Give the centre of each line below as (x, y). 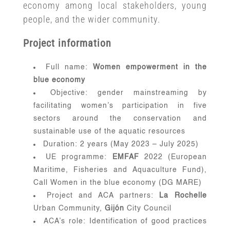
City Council (149, 208)
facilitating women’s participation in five (120, 106)
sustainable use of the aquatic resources (109, 131)
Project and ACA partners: (100, 195)
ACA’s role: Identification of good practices (126, 221)
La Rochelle (180, 195)
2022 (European (176, 157)
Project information (67, 43)
